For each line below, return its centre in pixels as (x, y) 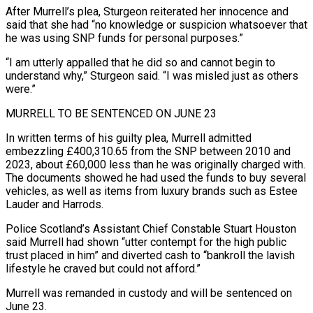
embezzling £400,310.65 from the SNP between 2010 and (148, 151)
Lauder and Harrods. (54, 204)
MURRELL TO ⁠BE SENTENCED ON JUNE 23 (111, 113)
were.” (21, 89)
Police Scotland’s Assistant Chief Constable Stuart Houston (151, 228)
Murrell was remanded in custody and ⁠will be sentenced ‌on (149, 293)
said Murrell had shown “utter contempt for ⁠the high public (146, 242)
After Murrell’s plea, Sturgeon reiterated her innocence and (147, 11)
